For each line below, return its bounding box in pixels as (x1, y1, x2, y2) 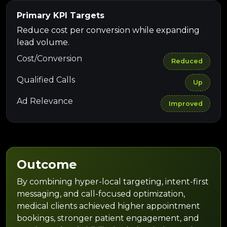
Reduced (171, 57, 203, 65)
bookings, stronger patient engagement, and (17, 213, 199, 223)
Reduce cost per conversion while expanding (17, 25, 200, 35)
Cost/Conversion (17, 54, 82, 64)
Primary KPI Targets (17, 11, 104, 21)
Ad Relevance (17, 96, 73, 106)
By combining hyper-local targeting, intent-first (17, 177, 209, 187)
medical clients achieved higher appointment (17, 201, 200, 211)
